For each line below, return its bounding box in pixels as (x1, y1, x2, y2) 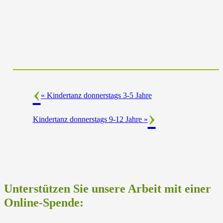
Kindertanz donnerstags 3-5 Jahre (44, 91, 152, 100)
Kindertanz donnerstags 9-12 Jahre (32, 115, 144, 124)
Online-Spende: (4, 196, 84, 210)
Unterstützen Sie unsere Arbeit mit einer (4, 182, 211, 196)
